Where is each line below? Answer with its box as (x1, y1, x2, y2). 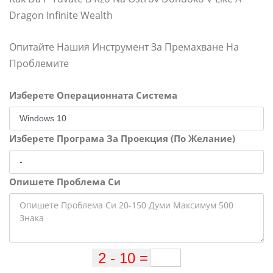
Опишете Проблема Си (9, 175, 121, 188)
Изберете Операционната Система (9, 89, 177, 101)
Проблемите (9, 57, 69, 70)
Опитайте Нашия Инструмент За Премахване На (9, 40, 239, 54)
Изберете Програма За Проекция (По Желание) (9, 132, 235, 144)
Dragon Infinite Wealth (9, 9, 113, 22)
